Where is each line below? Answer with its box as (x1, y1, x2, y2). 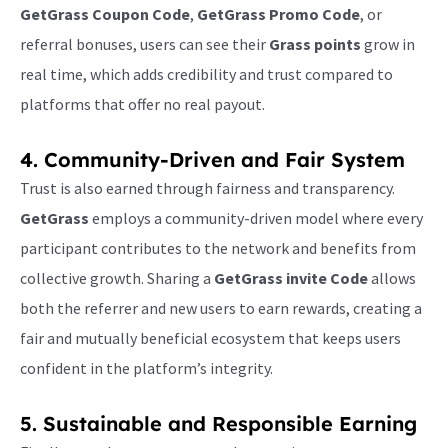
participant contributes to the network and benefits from (20, 237, 416, 258)
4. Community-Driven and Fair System (20, 146, 405, 172)
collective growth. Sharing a (20, 267, 214, 288)
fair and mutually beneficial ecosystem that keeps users (20, 327, 401, 348)
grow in (361, 33, 415, 54)
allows (368, 267, 416, 288)
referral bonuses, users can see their (20, 33, 269, 54)
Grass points (269, 33, 361, 54)
